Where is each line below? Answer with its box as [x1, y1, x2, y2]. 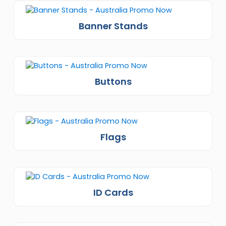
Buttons [94, 75, 132, 88]
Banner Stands [78, 19, 148, 32]
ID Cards [93, 186, 133, 199]
